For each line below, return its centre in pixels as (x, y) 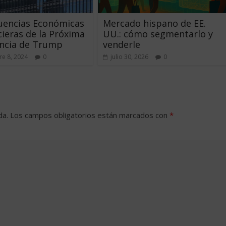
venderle (122, 44)
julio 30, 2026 (129, 56)
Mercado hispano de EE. (154, 23)
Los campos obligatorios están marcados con (90, 115)
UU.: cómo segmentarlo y (158, 34)
